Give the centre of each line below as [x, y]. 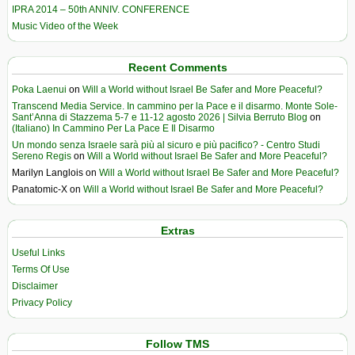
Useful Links [38, 252]
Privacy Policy [42, 302]
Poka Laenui [39, 89]
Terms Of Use [41, 269]
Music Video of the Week [65, 27]
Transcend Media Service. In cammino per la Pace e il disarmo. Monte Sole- [175, 106]
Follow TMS [177, 344]
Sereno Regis [42, 156]
